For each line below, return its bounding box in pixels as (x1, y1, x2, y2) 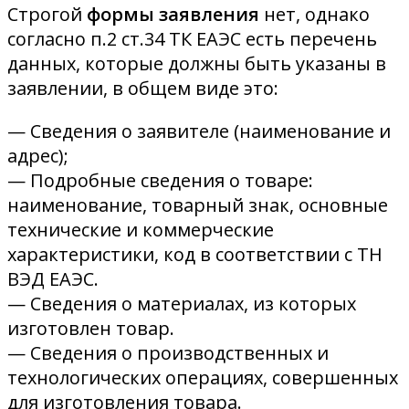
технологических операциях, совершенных (7, 365, 398, 391)
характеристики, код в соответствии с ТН (7, 242, 383, 267)
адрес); (7, 143, 68, 169)
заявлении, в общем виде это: (7, 76, 278, 101)
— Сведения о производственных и (7, 341, 329, 366)
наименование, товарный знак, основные (7, 193, 388, 218)
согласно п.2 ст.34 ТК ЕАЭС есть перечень (7, 26, 377, 52)
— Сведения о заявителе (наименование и (7, 119, 391, 144)
